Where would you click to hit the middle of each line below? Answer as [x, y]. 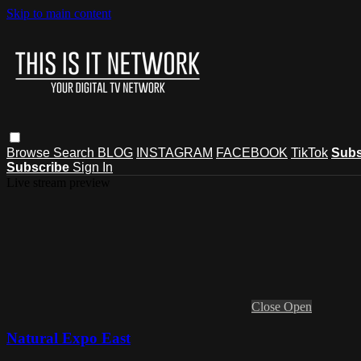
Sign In [93, 167]
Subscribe [39, 167]
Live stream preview [58, 182]
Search [75, 152]
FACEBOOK [252, 152]
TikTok [309, 152]
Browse [30, 152]
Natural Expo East [68, 338]
